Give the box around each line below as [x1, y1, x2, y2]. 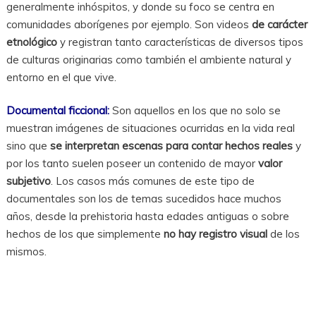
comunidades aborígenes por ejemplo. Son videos [6, 17, 252, 31]
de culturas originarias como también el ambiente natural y [6, 52, 291, 66]
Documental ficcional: [6, 104, 109, 118]
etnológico [6, 35, 57, 49]
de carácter [251, 17, 308, 31]
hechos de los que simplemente [6, 227, 164, 241]
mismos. [6, 245, 47, 259]
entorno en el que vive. [6, 70, 116, 84]
